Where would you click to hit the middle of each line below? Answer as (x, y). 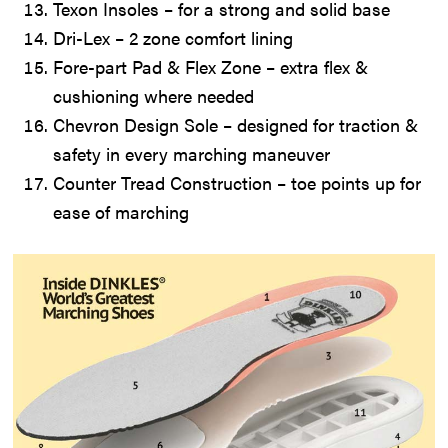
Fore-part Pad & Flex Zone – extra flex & (211, 67)
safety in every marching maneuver (192, 154)
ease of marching (121, 212)
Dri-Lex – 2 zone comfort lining (173, 38)
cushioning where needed (154, 96)
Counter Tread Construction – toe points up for (237, 183)
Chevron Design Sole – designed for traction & (236, 125)
